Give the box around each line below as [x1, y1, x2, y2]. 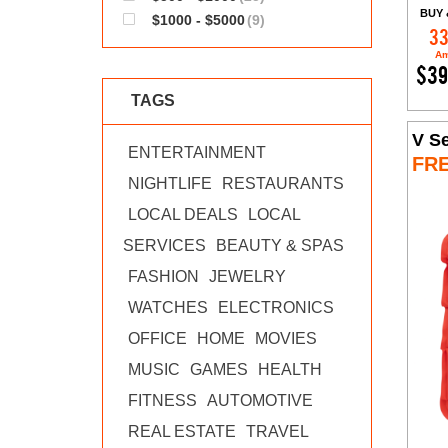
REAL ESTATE [128, 423, 236, 440]
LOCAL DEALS [128, 206, 238, 223]
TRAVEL [246, 423, 309, 440]
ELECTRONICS [218, 299, 334, 316]
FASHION [128, 268, 199, 285]
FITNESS [128, 392, 197, 409]
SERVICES [123, 237, 206, 254]
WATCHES [128, 299, 208, 316]
